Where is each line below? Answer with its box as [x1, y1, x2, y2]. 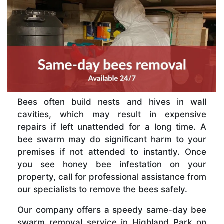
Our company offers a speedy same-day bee [17, 204, 206, 215]
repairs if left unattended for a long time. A [17, 121, 206, 132]
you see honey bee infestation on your [17, 159, 206, 169]
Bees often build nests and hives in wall [17, 96, 206, 107]
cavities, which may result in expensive [17, 109, 206, 119]
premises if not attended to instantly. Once [17, 146, 206, 157]
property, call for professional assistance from [17, 171, 206, 182]
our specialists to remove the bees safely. [17, 184, 187, 194]
